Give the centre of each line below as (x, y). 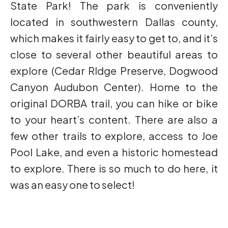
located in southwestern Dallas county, (114, 22)
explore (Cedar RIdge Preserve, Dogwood (114, 71)
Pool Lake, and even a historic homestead (114, 152)
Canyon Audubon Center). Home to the (114, 87)
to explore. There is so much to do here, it (114, 168)
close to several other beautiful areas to (114, 54)
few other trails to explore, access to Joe (114, 136)
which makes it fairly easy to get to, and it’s (114, 38)
